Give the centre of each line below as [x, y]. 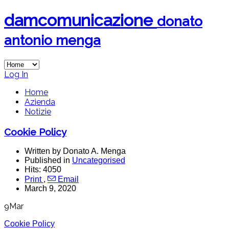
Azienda [40, 102]
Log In [16, 74]
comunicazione [95, 20]
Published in [48, 161]
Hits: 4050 [43, 170]
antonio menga [52, 40]
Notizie [38, 111]
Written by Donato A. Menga [75, 151]
